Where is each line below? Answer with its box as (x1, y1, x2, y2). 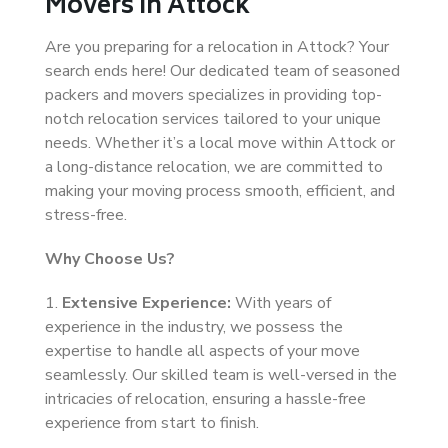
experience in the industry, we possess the (45, 316, 343, 338)
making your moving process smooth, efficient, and (45, 180, 395, 202)
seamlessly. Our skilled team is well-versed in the (45, 364, 397, 386)
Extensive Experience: (62, 292, 231, 314)
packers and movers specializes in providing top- (45, 84, 382, 106)
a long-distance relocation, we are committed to (45, 156, 383, 178)
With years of (231, 292, 331, 314)
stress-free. (45, 204, 127, 226)
